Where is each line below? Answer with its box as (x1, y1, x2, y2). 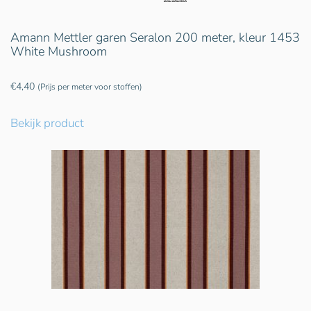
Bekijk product (10, 115, 84, 132)
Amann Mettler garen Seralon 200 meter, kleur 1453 (10, 29, 300, 47)
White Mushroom (10, 43, 107, 60)
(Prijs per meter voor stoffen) (37, 81, 142, 93)
